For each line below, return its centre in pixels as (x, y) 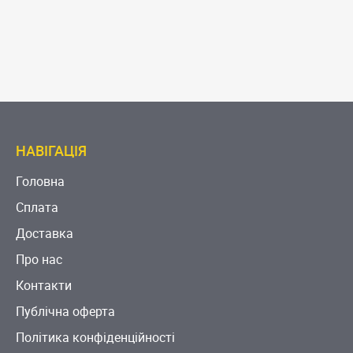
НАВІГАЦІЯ (52, 151)
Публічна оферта (66, 312)
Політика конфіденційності (96, 338)
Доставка (45, 234)
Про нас (39, 260)
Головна (41, 182)
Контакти (44, 286)
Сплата (37, 208)
